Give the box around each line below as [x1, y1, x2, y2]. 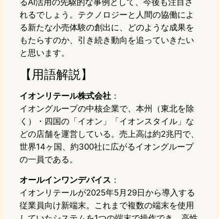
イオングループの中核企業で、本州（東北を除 [20, 104, 194, 114]
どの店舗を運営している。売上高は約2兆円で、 [20, 129, 199, 139]
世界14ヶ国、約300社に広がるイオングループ [20, 142, 194, 152]
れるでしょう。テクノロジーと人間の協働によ [20, 10, 194, 20]
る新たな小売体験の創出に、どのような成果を [20, 22, 194, 33]
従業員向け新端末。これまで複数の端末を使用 [20, 200, 194, 211]
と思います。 [20, 48, 69, 58]
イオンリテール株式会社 [20, 91, 111, 101]
